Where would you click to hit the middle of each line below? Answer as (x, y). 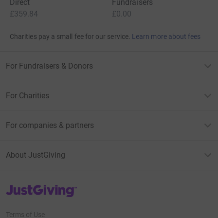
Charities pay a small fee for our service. (70, 36)
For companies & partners (50, 125)
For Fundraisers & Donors (49, 66)
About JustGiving (36, 155)
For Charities (27, 95)
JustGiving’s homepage (41, 187)
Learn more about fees (166, 36)
